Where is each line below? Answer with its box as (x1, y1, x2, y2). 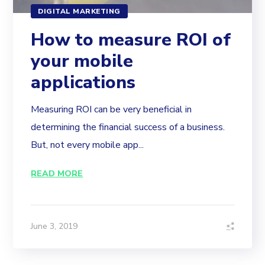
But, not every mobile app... (31, 138, 144, 151)
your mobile (31, 49, 134, 73)
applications (31, 70, 136, 95)
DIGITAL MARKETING (38, 6, 121, 16)
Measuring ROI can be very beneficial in (31, 102, 192, 116)
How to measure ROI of (31, 27, 231, 52)
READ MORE (31, 167, 83, 179)
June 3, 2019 (31, 220, 78, 232)
